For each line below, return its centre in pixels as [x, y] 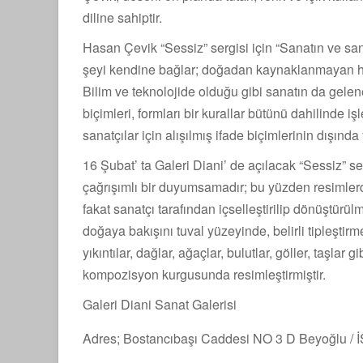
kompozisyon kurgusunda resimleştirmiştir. [204, 274]
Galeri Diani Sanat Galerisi [160, 304]
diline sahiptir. [122, 17]
